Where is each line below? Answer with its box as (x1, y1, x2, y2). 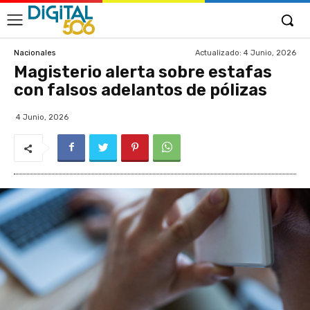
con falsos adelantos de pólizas (14, 80, 267, 100)
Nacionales (14, 48, 55, 57)
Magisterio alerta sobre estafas (14, 62, 272, 82)
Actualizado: (195, 48, 241, 57)
